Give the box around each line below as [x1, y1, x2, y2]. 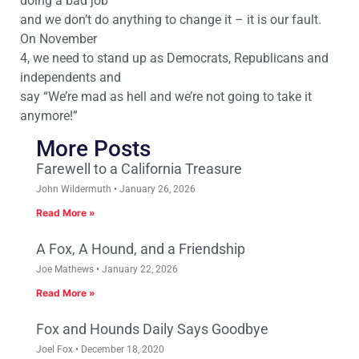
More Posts [36, 135, 151, 162]
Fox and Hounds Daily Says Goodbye [36, 320, 268, 337]
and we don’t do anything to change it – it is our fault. [20, 12, 321, 28]
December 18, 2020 [79, 343, 164, 355]
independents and [20, 70, 121, 86]
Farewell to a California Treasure [36, 159, 242, 177]
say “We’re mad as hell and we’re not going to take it [20, 89, 312, 105]
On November [20, 31, 97, 47]
